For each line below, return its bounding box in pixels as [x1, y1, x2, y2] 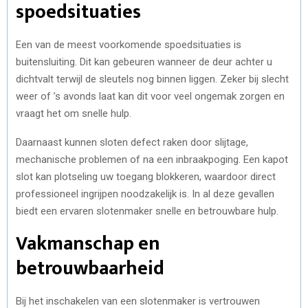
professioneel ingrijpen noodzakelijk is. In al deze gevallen [16, 187, 274, 200]
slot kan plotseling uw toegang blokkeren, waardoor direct [16, 170, 276, 183]
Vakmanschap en [16, 227, 160, 260]
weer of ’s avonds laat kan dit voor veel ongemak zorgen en [16, 89, 285, 102]
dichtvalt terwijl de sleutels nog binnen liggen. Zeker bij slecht [16, 72, 289, 85]
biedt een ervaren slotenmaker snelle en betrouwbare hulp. [16, 204, 278, 217]
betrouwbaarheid [16, 252, 164, 285]
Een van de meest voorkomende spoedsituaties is [16, 38, 241, 51]
